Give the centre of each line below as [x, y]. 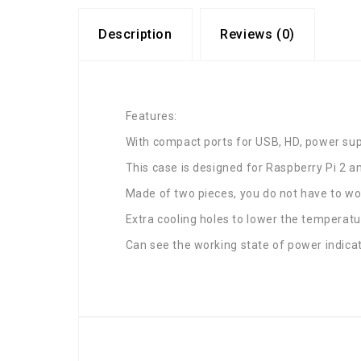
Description [135, 34]
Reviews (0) [257, 34]
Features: [151, 116]
